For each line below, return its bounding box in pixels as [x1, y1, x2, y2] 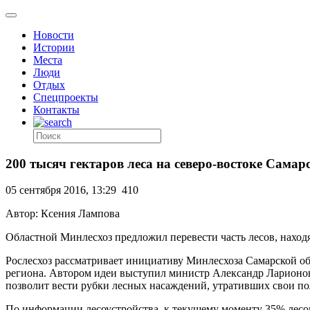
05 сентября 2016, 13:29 [6, 184, 116, 197]
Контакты [33, 104, 80, 116]
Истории [33, 42, 75, 53]
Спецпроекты [33, 91, 98, 103]
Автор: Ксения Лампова [6, 208, 120, 220]
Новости [33, 29, 74, 41]
